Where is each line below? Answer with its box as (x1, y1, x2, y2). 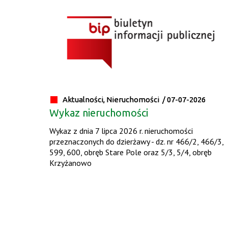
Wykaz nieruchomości (49, 106, 148, 119)
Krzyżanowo (49, 157, 92, 168)
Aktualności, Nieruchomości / (62, 95, 167, 104)
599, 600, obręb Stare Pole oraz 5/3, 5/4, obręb (49, 147, 212, 157)
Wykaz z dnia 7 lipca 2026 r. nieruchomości (49, 125, 193, 136)
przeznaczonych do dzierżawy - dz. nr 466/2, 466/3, (49, 136, 223, 147)
